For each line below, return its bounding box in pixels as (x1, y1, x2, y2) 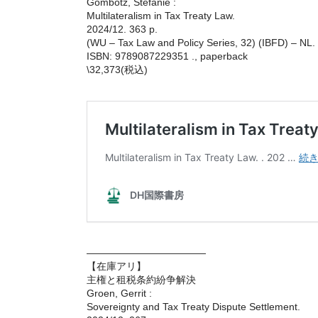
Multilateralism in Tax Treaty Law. (87, 9, 235, 21)
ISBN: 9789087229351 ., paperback (87, 50, 248, 62)
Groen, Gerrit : (87, 287, 152, 299)
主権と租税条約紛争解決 (87, 273, 196, 285)
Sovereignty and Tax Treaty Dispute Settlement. (87, 300, 300, 312)
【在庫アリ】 (87, 260, 146, 272)
